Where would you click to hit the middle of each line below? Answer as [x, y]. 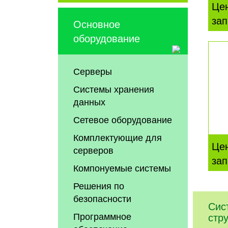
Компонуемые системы [122, 168]
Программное [103, 216]
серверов [94, 150]
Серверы [93, 71]
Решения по [99, 186]
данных [90, 102]
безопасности [103, 198]
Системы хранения [114, 89]
